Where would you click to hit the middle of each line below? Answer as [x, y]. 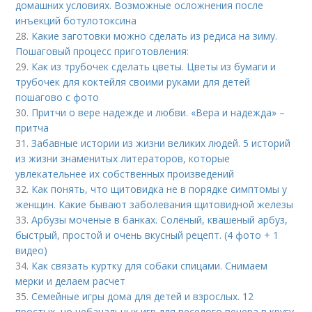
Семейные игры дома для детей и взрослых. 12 [143, 296]
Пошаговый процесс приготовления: [102, 51]
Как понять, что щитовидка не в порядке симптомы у [159, 189]
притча [32, 128]
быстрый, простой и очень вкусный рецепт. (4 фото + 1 [147, 235]
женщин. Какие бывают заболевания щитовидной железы [155, 204]
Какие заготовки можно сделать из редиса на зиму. [155, 36]
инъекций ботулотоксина [76, 21]
